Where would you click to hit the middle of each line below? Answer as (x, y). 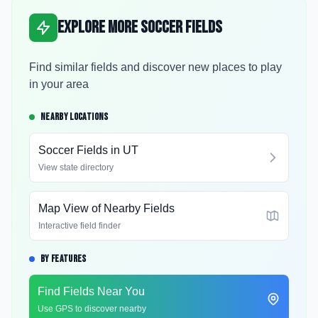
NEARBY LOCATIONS (75, 117)
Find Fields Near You (91, 291)
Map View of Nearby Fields (106, 208)
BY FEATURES (64, 259)
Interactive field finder (79, 226)
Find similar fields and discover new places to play (155, 67)
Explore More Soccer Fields (140, 27)
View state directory (76, 168)
